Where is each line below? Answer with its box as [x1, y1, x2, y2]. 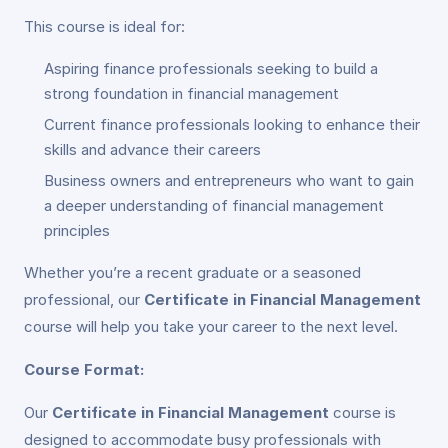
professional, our [24, 289, 144, 309]
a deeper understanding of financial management [44, 195, 384, 215]
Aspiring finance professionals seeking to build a [44, 58, 378, 78]
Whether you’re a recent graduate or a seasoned [24, 262, 361, 282]
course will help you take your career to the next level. [24, 316, 398, 336]
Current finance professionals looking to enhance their [44, 114, 420, 134]
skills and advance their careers [44, 139, 261, 159]
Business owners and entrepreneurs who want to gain [44, 170, 414, 190]
